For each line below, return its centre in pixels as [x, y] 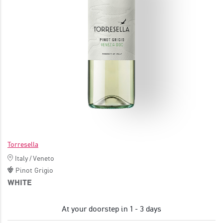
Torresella [23, 144]
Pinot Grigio [34, 170]
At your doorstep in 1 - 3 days [111, 209]
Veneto [44, 158]
